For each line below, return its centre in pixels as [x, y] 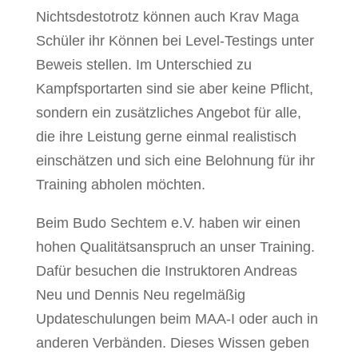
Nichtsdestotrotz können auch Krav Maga [167, 16]
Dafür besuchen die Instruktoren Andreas [166, 270]
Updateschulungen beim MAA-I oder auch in [177, 318]
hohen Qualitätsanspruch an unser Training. [175, 247]
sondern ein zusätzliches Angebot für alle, [168, 112]
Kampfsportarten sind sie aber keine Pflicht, [174, 88]
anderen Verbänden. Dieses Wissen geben [172, 342]
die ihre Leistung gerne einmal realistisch [166, 136]
